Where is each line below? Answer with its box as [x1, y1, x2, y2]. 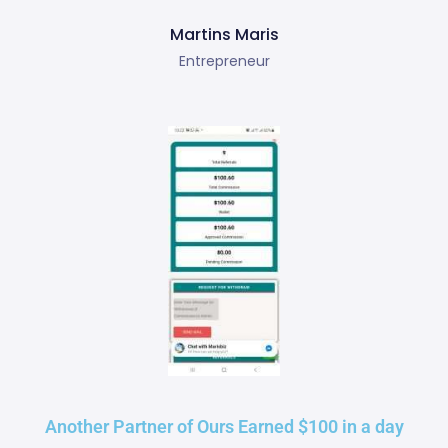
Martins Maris [169, 23, 279, 47]
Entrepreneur [178, 51, 270, 72]
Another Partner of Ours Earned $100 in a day [44, 416, 404, 437]
